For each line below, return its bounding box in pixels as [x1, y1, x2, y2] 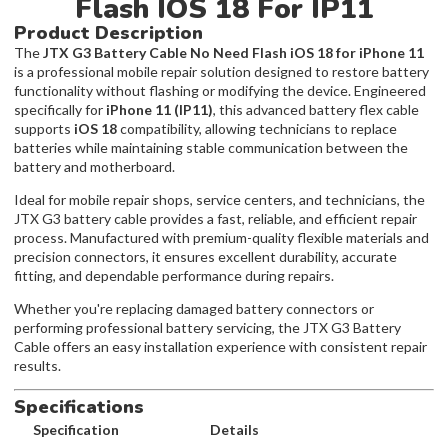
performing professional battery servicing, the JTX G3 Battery [14, 318, 401, 336]
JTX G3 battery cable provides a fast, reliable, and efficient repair [14, 209, 417, 227]
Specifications [14, 394, 144, 419]
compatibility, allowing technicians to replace [117, 119, 397, 137]
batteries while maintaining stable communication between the [14, 138, 408, 156]
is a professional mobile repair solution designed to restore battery [14, 62, 429, 80]
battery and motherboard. [14, 157, 175, 175]
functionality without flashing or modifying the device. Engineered [14, 81, 426, 99]
